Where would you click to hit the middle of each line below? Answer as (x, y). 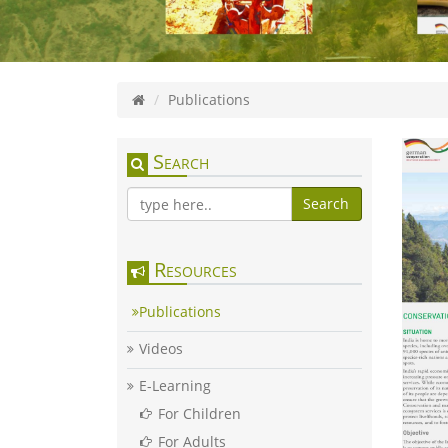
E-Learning (175, 386)
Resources (193, 270)
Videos (161, 349)
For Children (199, 414)
